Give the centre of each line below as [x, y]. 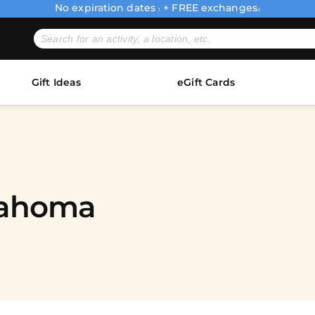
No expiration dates [107, 8]
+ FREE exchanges [209, 8]
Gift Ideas [57, 82]
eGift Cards [206, 82]
